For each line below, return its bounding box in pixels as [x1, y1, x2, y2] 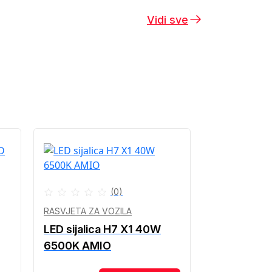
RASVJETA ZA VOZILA [44, 206, 132, 216]
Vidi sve [147, 13, 188, 26]
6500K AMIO [44, 239, 111, 252]
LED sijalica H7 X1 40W [44, 223, 161, 236]
